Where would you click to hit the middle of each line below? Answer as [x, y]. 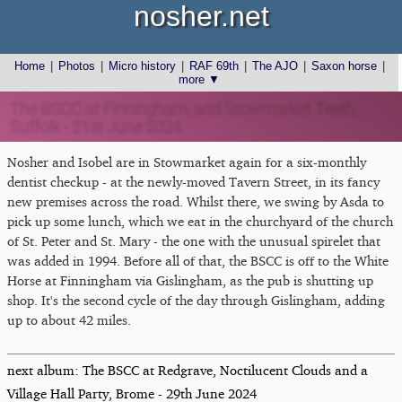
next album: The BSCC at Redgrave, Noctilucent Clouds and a [188, 370]
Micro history [143, 66]
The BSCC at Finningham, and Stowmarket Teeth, [181, 108]
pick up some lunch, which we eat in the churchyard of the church [200, 221]
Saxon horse [345, 66]
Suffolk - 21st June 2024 [93, 126]
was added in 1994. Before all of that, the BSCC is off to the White [198, 261]
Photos [77, 66]
